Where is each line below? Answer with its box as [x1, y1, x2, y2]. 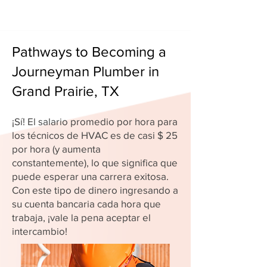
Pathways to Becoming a [12, 44, 166, 60]
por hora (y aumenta [12, 143, 101, 154]
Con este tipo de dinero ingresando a [12, 184, 178, 195]
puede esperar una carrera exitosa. [12, 170, 169, 182]
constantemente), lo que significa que [12, 157, 178, 168]
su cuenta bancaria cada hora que [12, 198, 161, 209]
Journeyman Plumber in [12, 63, 159, 79]
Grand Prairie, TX [12, 83, 119, 99]
